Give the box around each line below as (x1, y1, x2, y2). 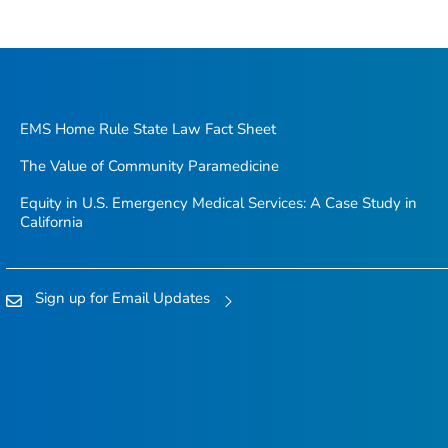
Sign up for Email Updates (35, 287, 210, 308)
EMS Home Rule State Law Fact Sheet (19, 118, 276, 139)
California (19, 211, 83, 232)
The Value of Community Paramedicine (19, 155, 279, 176)
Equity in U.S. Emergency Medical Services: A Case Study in (19, 192, 417, 213)
